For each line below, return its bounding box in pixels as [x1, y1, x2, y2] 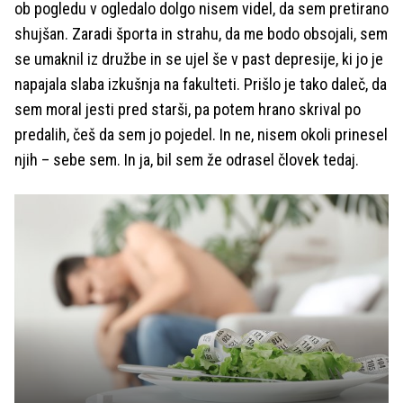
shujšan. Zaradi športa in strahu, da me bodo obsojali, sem [14, 24, 388, 43]
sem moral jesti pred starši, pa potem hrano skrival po [14, 100, 361, 119]
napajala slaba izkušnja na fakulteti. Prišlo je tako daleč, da [14, 75, 387, 94]
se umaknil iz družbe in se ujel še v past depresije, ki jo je [14, 49, 383, 68]
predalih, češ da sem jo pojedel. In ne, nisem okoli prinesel [14, 125, 388, 144]
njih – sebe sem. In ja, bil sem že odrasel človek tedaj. [14, 150, 359, 169]
